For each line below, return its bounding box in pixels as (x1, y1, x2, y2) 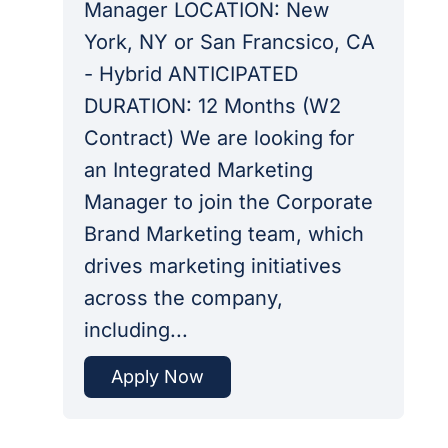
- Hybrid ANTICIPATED (83, 61, 298, 86)
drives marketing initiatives (83, 253, 342, 278)
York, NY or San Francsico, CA (83, 29, 375, 54)
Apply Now (110, 365, 204, 387)
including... (83, 317, 188, 342)
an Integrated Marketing (83, 157, 313, 182)
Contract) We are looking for (83, 125, 355, 150)
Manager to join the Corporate (83, 189, 373, 214)
